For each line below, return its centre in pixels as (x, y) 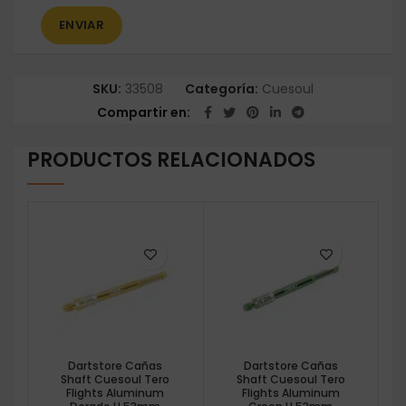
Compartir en (141, 113)
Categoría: (222, 89)
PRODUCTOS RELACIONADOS (171, 160)
